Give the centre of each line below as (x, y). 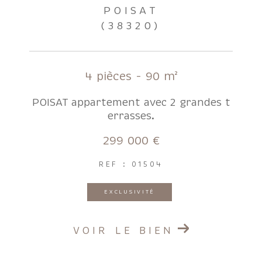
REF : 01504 (131, 164)
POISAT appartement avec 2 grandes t (131, 102)
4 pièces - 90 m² (131, 76)
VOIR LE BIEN (124, 230)
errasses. (131, 116)
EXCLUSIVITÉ (130, 192)
